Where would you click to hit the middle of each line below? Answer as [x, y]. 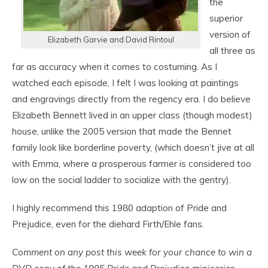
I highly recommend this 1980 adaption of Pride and [119, 208]
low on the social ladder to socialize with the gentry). [121, 180]
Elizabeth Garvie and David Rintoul [111, 39]
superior [226, 18]
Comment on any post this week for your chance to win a [132, 252]
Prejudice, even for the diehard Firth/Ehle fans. [108, 224]
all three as [232, 51]
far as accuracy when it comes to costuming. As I [115, 67]
